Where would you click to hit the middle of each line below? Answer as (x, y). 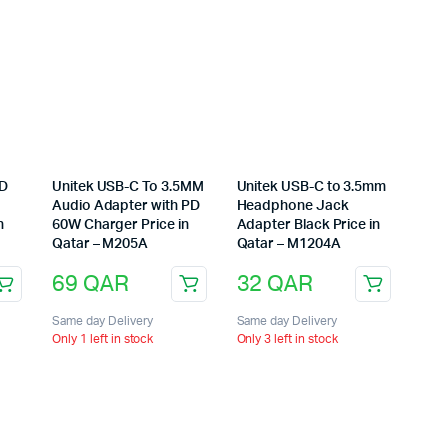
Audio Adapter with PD (126, 206)
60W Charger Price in (120, 225)
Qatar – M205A (100, 244)
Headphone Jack (292, 206)
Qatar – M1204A (288, 244)
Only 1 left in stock (103, 339)
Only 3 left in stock (287, 339)
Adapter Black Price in (308, 225)
